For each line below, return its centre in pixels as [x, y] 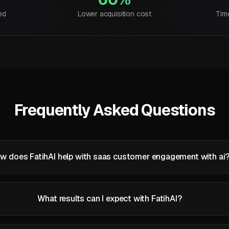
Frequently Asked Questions [114, 110]
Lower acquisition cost [114, 14]
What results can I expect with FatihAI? [110, 199]
